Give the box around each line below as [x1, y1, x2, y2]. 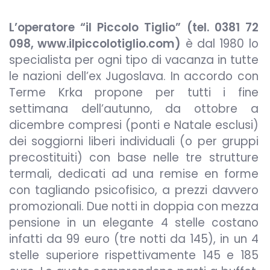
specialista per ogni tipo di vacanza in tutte [9, 51, 259, 68]
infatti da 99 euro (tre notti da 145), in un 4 [9, 230, 259, 247]
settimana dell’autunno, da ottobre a [9, 100, 259, 117]
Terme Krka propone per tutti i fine [9, 84, 259, 101]
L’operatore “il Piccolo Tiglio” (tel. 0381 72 [9, 19, 259, 36]
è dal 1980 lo [181, 35, 259, 52]
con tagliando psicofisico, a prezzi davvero [9, 181, 259, 198]
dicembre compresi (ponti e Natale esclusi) [9, 116, 259, 133]
